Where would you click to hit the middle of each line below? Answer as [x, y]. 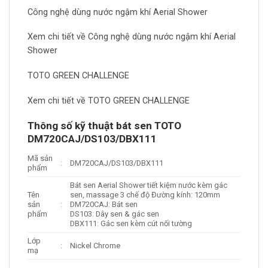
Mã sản [40, 159]
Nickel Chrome [95, 246]
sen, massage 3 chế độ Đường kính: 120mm [145, 195]
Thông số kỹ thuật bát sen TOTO [104, 125]
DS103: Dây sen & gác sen [115, 214]
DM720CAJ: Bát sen [104, 205]
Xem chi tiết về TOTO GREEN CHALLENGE [109, 100]
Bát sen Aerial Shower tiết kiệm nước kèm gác [149, 185]
